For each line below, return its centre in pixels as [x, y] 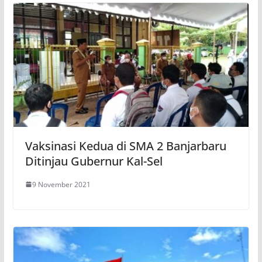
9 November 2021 [61, 184]
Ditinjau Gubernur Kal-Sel [94, 161]
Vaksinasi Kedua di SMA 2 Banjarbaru [125, 146]
